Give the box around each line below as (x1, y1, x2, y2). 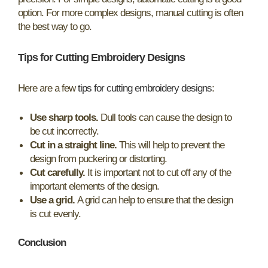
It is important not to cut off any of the (85, 166, 231, 178)
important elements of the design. (30, 180, 159, 192)
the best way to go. (18, 21, 92, 32)
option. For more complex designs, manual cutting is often (18, 7, 243, 19)
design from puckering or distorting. (30, 153, 167, 165)
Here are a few (18, 83, 78, 94)
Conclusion (18, 237, 66, 248)
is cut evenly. (30, 208, 81, 220)
